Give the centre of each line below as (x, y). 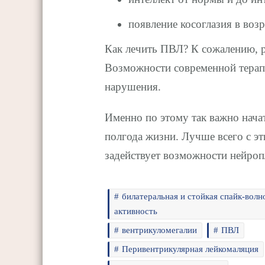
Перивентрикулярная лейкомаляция (190, 249)
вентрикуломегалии (160, 230)
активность (136, 211)
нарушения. (133, 86)
